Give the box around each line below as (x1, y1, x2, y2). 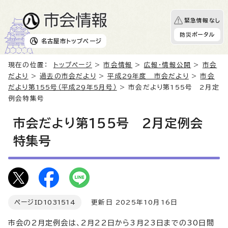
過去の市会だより (40, 72, 96, 79)
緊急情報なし (184, 18, 220, 23)
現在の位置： (8, 61, 53, 68)
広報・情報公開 (144, 61, 191, 68)
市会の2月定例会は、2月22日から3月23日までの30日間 (8, 219, 214, 226)
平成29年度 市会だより (107, 72, 189, 79)
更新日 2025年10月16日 (81, 198, 178, 206)
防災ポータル (179, 32, 215, 38)
